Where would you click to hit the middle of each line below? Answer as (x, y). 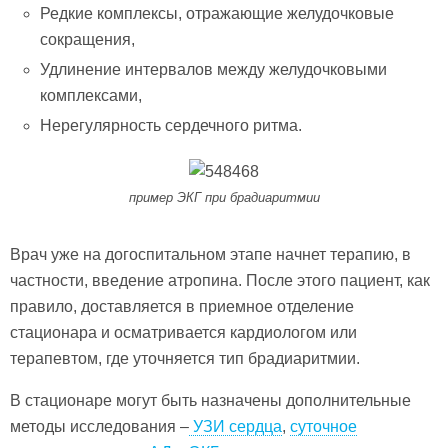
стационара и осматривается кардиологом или (183, 332)
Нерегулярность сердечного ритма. (171, 126)
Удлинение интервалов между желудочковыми (214, 69)
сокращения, (88, 39)
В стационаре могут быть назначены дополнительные (210, 400)
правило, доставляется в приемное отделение (182, 306)
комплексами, (91, 95)
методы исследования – (99, 426)
